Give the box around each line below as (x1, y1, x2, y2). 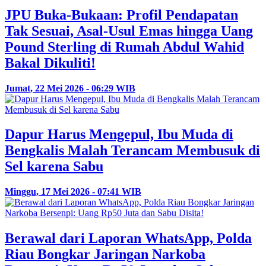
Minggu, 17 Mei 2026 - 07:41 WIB (5, 186, 141, 197)
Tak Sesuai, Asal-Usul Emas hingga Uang (5, 23, 253, 39)
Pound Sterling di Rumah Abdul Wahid (5, 39, 244, 55)
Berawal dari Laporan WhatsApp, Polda (5, 230, 252, 246)
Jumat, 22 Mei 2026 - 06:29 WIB (5, 83, 135, 93)
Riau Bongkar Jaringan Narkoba (5, 246, 205, 262)
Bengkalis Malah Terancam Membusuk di (5, 142, 260, 159)
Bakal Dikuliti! (5, 55, 96, 71)
